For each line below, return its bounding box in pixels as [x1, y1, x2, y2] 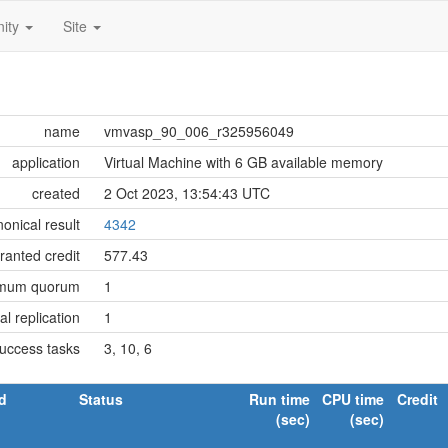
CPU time [322, 389, 384, 409]
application [12, 152, 80, 172]
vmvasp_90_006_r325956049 [104, 121, 294, 141]
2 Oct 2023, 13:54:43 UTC [104, 183, 270, 203]
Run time [249, 389, 310, 409]
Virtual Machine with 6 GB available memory [104, 152, 383, 172]
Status [79, 389, 123, 409]
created [32, 183, 80, 203]
